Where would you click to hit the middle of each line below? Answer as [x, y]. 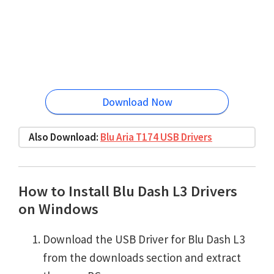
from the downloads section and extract [142, 257]
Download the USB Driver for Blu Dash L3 [144, 239]
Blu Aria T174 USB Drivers [156, 137]
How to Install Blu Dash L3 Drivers [128, 191]
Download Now [137, 102]
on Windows [58, 209]
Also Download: [65, 137]
